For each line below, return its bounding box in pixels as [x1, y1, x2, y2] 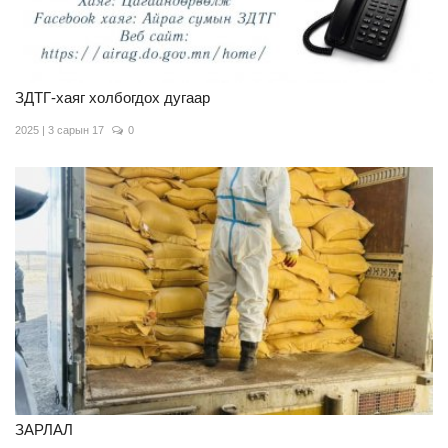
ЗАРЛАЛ [15, 421, 73, 439]
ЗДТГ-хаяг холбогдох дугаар [15, 88, 210, 106]
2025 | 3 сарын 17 [15, 123, 104, 136]
